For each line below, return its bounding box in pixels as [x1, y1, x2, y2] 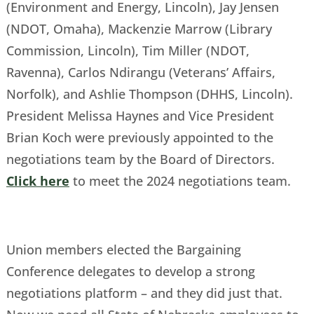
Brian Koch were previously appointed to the [6, 128, 273, 146]
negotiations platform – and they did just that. [6, 284, 282, 301]
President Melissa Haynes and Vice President [6, 107, 274, 124]
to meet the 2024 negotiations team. [69, 172, 291, 189]
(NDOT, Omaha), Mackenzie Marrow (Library [6, 20, 272, 37]
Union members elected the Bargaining [6, 240, 241, 258]
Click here [6, 172, 69, 189]
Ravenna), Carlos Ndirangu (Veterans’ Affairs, [6, 63, 275, 81]
